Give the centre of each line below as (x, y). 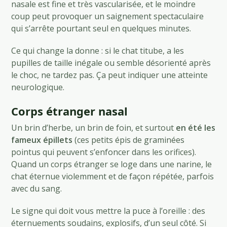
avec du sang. (37, 188)
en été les (196, 127)
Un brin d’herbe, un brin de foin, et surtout (94, 127)
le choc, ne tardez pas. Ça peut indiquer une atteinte (110, 75)
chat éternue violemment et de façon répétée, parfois (113, 176)
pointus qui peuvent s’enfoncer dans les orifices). (104, 152)
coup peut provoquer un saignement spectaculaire (108, 16)
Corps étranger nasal (70, 111)
